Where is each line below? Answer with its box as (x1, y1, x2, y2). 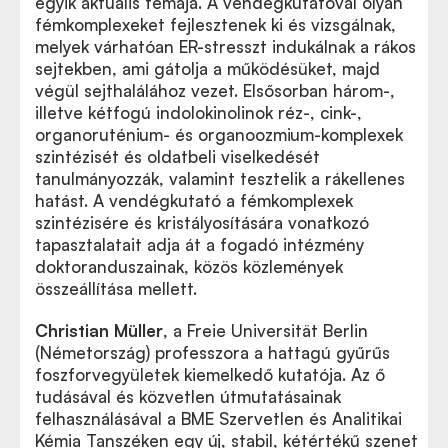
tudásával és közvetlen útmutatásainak (35, 386, 341, 407)
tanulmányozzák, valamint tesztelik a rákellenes (35, 168, 405, 189)
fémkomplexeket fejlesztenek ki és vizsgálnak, (35, 14, 396, 35)
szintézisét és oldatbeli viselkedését (35, 146, 320, 167)
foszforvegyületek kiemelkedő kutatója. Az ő (35, 364, 385, 385)
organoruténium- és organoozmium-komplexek (35, 124, 403, 145)
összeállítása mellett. (35, 278, 197, 299)
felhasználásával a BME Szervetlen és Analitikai (35, 408, 402, 429)
